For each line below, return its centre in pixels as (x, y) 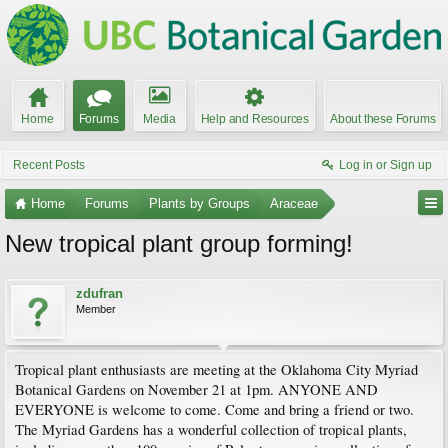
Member (96, 309)
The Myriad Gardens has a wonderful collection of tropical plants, (211, 429)
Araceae (294, 203)
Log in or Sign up (385, 165)
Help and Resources (254, 119)
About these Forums (383, 119)
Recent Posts (49, 165)
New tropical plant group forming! (179, 243)
